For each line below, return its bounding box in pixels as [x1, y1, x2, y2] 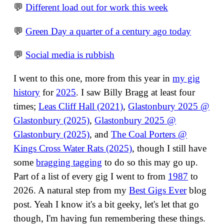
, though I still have [132, 142, 207, 153]
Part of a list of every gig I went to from [13, 170, 168, 181]
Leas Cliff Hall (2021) [38, 100, 123, 111]
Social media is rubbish [25, 49, 115, 60]
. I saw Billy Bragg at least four [76, 86, 195, 97]
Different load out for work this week [25, 2, 168, 13]
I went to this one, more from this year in [13, 72, 173, 83]
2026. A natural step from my [13, 184, 129, 195]
